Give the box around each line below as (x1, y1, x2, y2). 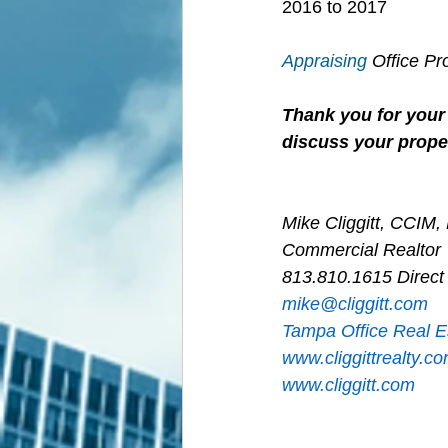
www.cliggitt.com (282, 375, 415, 395)
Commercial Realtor (282, 240, 441, 260)
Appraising (282, 51, 367, 71)
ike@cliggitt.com (297, 294, 428, 314)
